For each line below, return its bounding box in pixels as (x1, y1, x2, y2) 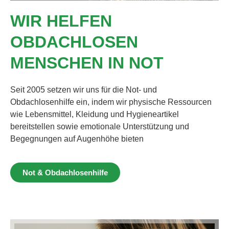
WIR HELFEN (10, 11, 112, 30)
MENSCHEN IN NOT (10, 53, 164, 72)
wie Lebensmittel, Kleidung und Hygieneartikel (10, 109, 179, 119)
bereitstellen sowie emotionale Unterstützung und (10, 122, 189, 131)
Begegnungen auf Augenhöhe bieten (10, 134, 144, 143)
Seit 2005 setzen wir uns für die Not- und (10, 85, 157, 94)
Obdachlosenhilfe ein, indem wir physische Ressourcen (10, 97, 212, 106)
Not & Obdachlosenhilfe (22, 168, 108, 177)
